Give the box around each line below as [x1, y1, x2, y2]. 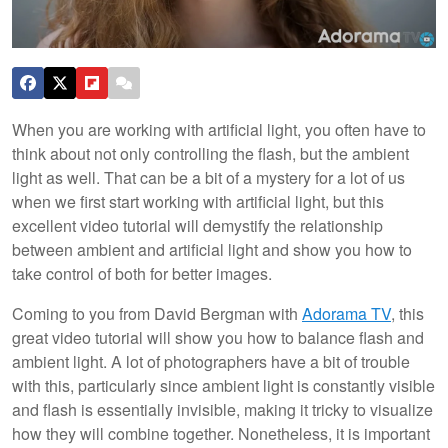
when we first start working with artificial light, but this [12, 189, 384, 213]
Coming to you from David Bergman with [12, 301, 302, 325]
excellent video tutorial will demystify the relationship [12, 213, 383, 237]
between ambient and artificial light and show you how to [12, 237, 412, 261]
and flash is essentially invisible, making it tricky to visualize [12, 397, 433, 421]
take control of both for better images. [12, 261, 276, 285]
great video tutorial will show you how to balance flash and [12, 325, 424, 349]
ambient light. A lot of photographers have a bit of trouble [12, 349, 410, 373]
